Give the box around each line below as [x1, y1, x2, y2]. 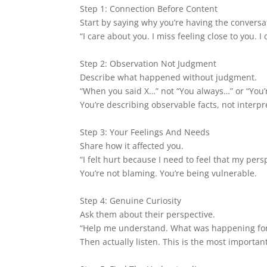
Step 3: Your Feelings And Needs [80, 126, 210, 138]
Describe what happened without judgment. [80, 72, 257, 83]
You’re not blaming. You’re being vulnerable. [80, 167, 257, 179]
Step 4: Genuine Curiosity [80, 195, 182, 206]
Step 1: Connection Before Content [80, 3, 218, 14]
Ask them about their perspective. [80, 209, 216, 220]
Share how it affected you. [80, 140, 184, 151]
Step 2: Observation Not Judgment [80, 58, 217, 69]
